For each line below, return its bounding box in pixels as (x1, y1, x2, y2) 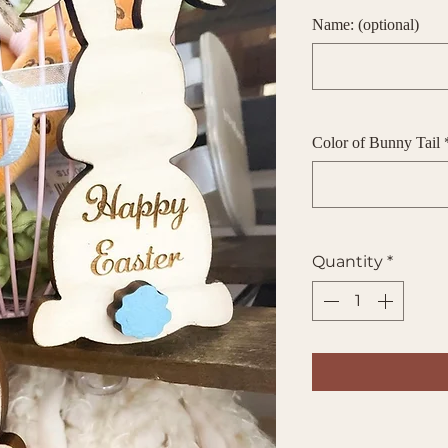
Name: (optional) (312, 15, 419, 33)
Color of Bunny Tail (312, 133, 440, 151)
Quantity (312, 251, 383, 271)
